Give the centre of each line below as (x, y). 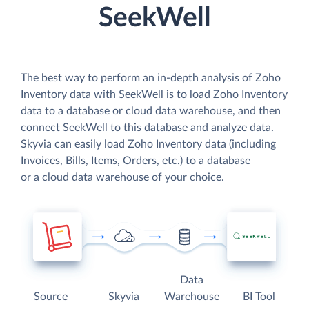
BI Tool (259, 297)
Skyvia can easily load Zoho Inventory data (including (148, 144)
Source (51, 297)
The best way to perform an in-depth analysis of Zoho (151, 78)
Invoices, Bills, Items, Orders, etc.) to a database (136, 160)
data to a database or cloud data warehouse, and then (151, 111)
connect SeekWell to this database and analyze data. (147, 127)
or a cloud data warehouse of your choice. (122, 177)
